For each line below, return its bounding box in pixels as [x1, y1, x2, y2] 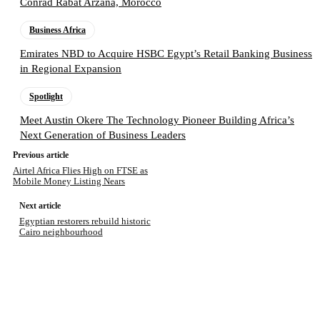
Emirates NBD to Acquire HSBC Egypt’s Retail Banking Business [20, 48, 312, 60]
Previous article [13, 150, 69, 161]
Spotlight [29, 91, 63, 102]
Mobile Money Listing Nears [13, 176, 125, 187]
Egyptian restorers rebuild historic [19, 216, 151, 227]
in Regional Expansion [20, 63, 121, 75]
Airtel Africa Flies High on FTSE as [13, 165, 148, 176]
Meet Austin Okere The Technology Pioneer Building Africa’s [20, 114, 294, 126]
